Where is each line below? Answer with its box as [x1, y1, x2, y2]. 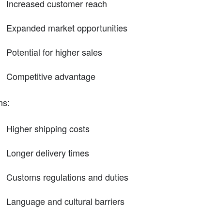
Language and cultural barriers [6, 194, 124, 207]
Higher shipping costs [6, 122, 90, 135]
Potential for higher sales [6, 45, 102, 58]
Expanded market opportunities [6, 21, 127, 34]
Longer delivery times [6, 146, 89, 159]
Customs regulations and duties [6, 170, 128, 183]
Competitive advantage [6, 69, 95, 82]
